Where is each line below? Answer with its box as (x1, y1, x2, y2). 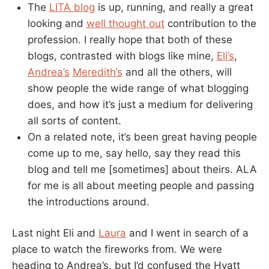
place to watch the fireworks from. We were (12, 243, 222, 256)
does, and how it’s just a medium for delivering (27, 98, 253, 110)
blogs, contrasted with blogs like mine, (27, 49, 217, 62)
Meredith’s (72, 65, 122, 78)
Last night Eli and (12, 227, 98, 240)
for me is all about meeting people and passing (27, 179, 254, 192)
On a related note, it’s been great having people (27, 130, 257, 143)
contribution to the (164, 17, 256, 29)
